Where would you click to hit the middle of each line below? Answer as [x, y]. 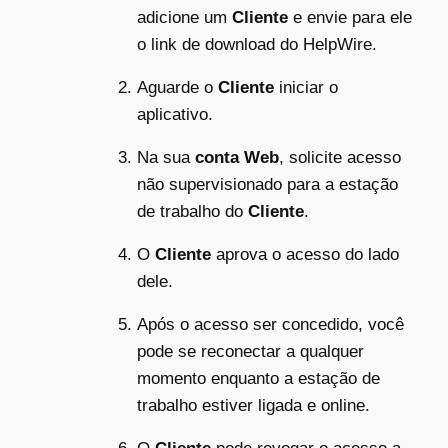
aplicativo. [175, 114]
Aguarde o [177, 87]
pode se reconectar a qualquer [250, 351]
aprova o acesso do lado [305, 254]
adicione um [184, 17]
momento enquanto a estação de [258, 378]
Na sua [166, 157]
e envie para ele [350, 17]
